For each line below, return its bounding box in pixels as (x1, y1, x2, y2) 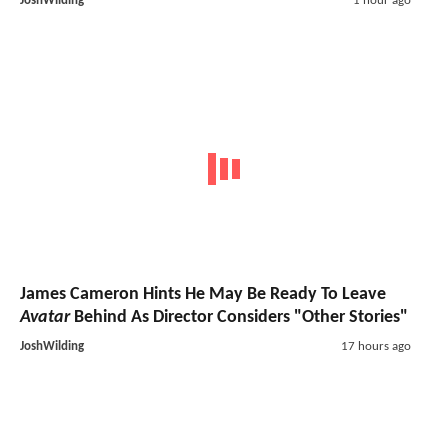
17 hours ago (340, 339, 411, 353)
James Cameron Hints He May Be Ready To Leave (20, 284, 386, 304)
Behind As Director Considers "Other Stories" (70, 307, 408, 327)
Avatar (20, 307, 70, 327)
